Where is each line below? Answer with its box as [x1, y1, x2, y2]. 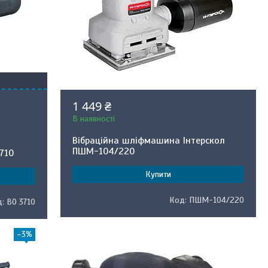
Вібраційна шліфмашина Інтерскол [72, 135, 225, 147]
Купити [145, 169, 171, 179]
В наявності [72, 114, 115, 124]
